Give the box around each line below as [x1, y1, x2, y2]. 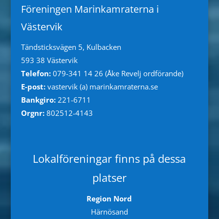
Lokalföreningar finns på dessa [33, 151, 186, 166]
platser [92, 170, 127, 185]
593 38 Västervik [21, 55, 78, 66]
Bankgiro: [21, 95, 56, 105]
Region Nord [87, 194, 132, 204]
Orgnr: [21, 108, 44, 118]
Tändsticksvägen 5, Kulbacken [21, 42, 121, 52]
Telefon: [21, 68, 53, 79]
